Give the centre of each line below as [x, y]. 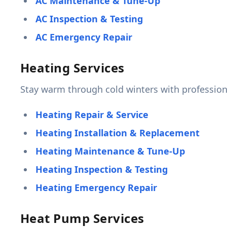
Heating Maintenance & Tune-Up [110, 151]
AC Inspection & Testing [89, 19]
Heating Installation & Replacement [118, 133]
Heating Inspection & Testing [102, 169]
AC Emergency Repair [84, 37]
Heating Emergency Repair [96, 188]
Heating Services [72, 68]
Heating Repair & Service [92, 115]
